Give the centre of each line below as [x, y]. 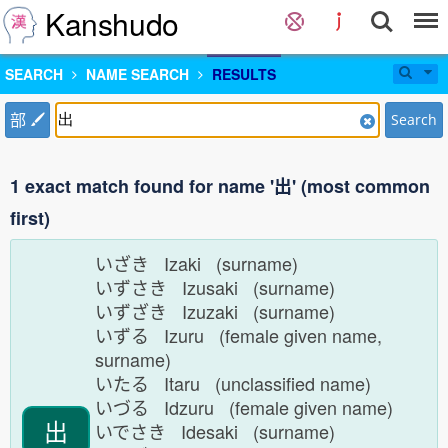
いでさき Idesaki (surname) [220, 431]
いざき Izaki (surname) [201, 263]
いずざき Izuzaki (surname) [220, 311]
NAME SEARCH [137, 74]
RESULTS [244, 74]
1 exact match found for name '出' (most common [220, 186]
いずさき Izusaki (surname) [220, 287]
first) [30, 218]
